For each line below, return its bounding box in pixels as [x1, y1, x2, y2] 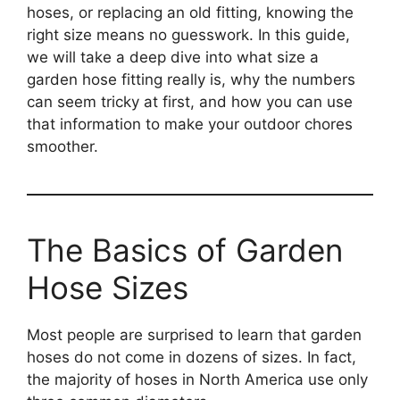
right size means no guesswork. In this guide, [27, 26, 350, 45]
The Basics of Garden [27, 231, 343, 270]
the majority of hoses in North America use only [27, 371, 368, 389]
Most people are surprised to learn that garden [27, 326, 362, 345]
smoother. [27, 137, 98, 156]
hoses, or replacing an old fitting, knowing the [27, 4, 354, 22]
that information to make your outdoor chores [27, 115, 353, 134]
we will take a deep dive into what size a [27, 48, 319, 67]
